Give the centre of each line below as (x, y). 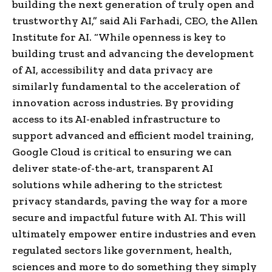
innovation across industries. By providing (123, 102)
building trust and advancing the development (133, 53)
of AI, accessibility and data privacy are (112, 70)
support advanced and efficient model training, (133, 135)
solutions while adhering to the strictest (117, 184)
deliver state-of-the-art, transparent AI (113, 168)
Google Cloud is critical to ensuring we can (122, 151)
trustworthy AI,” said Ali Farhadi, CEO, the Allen (135, 20)
